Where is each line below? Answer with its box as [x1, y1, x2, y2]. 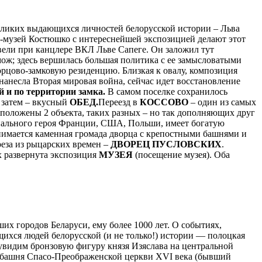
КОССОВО [140, 96, 188, 107]
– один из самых [188, 96, 256, 107]
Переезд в [98, 96, 140, 107]
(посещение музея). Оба [135, 149, 230, 160]
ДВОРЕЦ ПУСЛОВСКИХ [111, 139, 222, 149]
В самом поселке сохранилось [108, 86, 227, 96]
